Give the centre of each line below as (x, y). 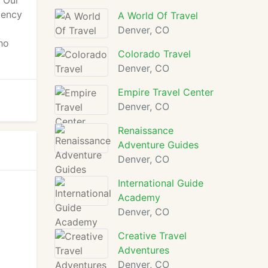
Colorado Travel (154, 54)
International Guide (161, 183)
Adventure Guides (158, 145)
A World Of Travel (158, 16)
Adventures (144, 250)
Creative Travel (152, 236)
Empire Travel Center (166, 92)
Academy (139, 197)
